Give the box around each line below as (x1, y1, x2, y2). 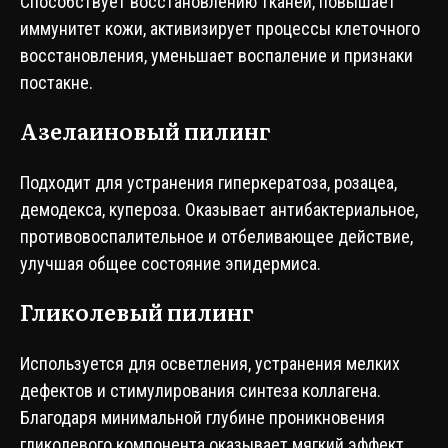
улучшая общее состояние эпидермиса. (20, 253, 321, 274)
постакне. (20, 72, 93, 93)
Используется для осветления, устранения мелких (20, 353, 400, 374)
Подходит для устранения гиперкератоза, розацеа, (20, 172, 397, 193)
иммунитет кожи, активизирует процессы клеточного (20, 18, 420, 39)
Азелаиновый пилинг (20, 114, 271, 147)
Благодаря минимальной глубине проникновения (20, 407, 385, 428)
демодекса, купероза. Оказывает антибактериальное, (20, 199, 418, 220)
